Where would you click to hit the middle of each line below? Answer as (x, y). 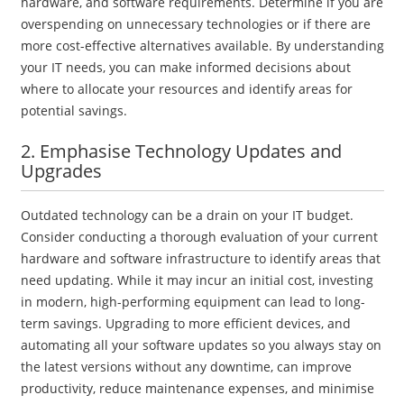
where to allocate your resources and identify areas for (186, 88)
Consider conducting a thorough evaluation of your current (199, 236)
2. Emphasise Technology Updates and (181, 151)
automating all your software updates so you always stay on (201, 344)
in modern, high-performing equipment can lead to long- (193, 301)
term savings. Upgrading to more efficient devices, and (185, 323)
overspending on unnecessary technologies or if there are (195, 23)
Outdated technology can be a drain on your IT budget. (187, 215)
